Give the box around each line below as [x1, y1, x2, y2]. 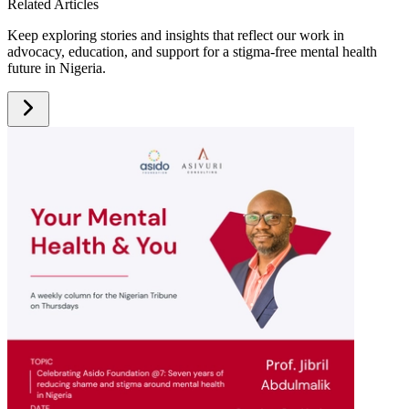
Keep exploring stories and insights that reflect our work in [7, 27, 344, 43]
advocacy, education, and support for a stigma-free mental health [7, 44, 377, 59]
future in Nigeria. [7, 60, 106, 76]
